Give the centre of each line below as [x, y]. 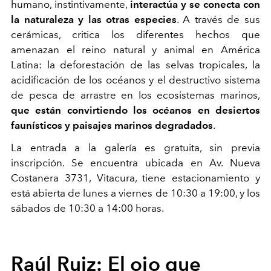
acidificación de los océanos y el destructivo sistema [135, 80]
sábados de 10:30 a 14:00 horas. [88, 208]
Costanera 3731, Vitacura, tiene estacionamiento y [135, 178]
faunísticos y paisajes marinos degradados [112, 125]
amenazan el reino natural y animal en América [135, 49]
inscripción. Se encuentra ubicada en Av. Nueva [135, 162]
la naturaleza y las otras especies [94, 19]
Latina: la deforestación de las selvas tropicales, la [135, 64]
